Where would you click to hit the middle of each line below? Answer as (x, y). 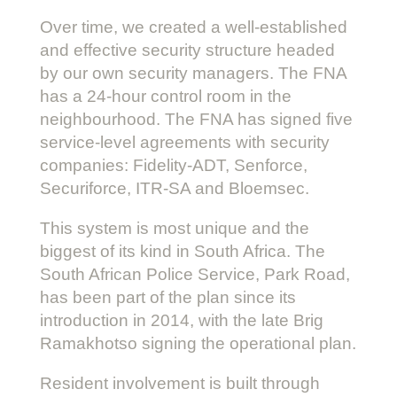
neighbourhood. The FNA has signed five (196, 119)
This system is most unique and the (174, 228)
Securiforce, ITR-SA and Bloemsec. (174, 188)
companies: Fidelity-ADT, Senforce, (173, 165)
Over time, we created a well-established (193, 27)
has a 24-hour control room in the (165, 96)
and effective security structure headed (187, 50)
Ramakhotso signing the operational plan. (198, 343)
